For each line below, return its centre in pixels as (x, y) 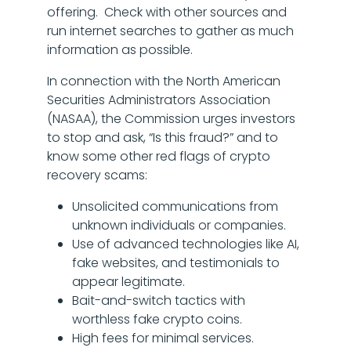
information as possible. (120, 50)
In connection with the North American (164, 81)
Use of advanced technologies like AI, (186, 244)
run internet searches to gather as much (170, 31)
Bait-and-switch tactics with (159, 300)
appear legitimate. (128, 282)
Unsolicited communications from (175, 206)
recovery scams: (100, 175)
